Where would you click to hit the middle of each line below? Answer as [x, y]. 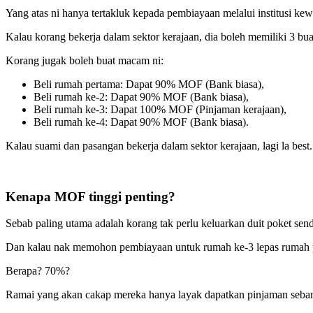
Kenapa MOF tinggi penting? [90, 196]
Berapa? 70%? [38, 271]
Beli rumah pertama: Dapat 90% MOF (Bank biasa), [149, 84]
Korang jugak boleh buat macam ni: [85, 60]
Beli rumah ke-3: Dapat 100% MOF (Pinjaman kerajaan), [160, 109]
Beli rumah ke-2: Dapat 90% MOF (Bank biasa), [141, 96]
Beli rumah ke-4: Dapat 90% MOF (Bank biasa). [141, 122]
